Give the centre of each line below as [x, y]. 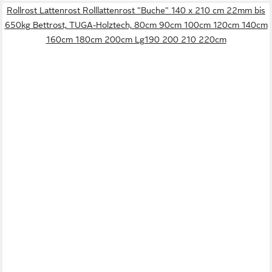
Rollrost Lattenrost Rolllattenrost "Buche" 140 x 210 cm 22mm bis [136, 11]
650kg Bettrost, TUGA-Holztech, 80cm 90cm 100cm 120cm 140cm [136, 25]
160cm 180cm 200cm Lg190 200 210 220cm [136, 40]
